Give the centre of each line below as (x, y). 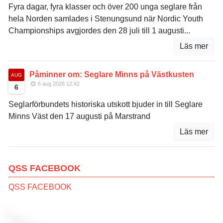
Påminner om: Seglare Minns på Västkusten (112, 74)
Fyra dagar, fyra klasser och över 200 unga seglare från (105, 6)
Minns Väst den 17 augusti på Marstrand (79, 116)
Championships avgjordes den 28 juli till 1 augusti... (99, 30)
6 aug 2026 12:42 (58, 83)
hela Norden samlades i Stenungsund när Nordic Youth (106, 18)
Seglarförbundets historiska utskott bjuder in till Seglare (106, 104)
